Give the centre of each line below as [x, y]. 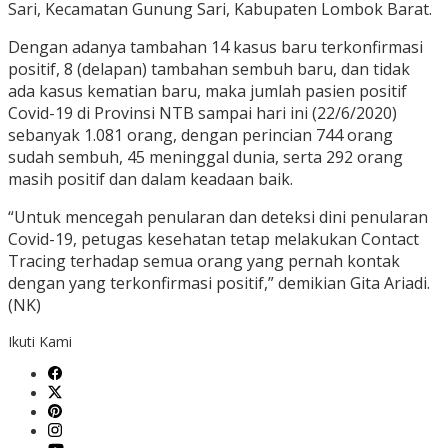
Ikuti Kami [40, 342]
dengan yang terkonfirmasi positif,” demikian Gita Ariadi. [219, 283]
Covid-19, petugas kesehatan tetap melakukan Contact [213, 239]
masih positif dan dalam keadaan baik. [150, 179]
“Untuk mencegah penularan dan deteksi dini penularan [218, 217]
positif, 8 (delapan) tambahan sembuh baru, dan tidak [209, 69]
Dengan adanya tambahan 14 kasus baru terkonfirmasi [215, 47]
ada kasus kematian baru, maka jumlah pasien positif [207, 91]
